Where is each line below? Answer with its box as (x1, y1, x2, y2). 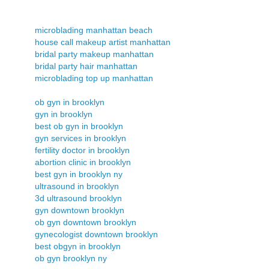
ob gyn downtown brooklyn (35, 217, 136, 227)
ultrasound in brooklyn (35, 181, 119, 191)
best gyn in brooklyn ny (35, 169, 122, 179)
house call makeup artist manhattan (35, 37, 171, 47)
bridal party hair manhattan (35, 61, 138, 71)
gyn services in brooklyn (35, 133, 126, 143)
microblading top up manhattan (35, 73, 153, 83)
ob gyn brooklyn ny (35, 253, 107, 263)
